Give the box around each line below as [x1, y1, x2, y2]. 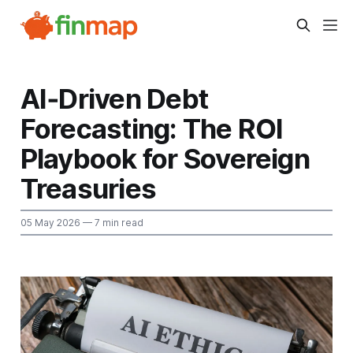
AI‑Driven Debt [20, 81, 209, 115]
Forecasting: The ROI [20, 111, 284, 145]
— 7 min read [80, 216, 143, 229]
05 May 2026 [20, 216, 80, 229]
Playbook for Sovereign [20, 141, 310, 175]
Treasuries [20, 171, 157, 205]
